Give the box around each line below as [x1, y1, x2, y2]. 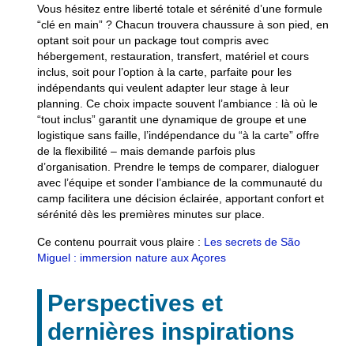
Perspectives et [47, 289, 223, 316]
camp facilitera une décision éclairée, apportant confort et [36, 192, 324, 205]
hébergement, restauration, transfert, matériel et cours [36, 50, 309, 63]
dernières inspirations [47, 318, 295, 345]
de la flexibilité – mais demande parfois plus [36, 145, 255, 158]
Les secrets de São [203, 235, 300, 248]
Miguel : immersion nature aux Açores [36, 250, 226, 264]
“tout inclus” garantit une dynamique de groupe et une [36, 113, 307, 126]
